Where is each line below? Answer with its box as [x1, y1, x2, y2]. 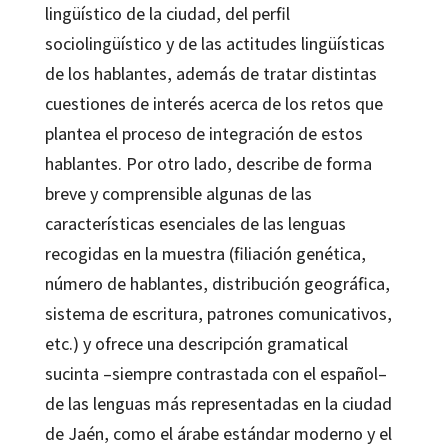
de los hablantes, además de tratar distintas [44, 62, 377, 86]
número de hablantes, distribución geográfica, [44, 272, 390, 296]
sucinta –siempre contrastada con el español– [44, 362, 387, 386]
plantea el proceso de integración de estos [44, 122, 363, 146]
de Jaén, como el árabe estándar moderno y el [44, 422, 392, 446]
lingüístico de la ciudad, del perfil [44, 2, 290, 26]
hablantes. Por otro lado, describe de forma [44, 152, 372, 176]
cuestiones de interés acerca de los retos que [44, 92, 383, 116]
